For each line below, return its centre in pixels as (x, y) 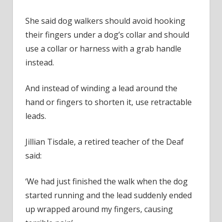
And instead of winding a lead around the (101, 88)
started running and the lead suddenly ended (109, 195)
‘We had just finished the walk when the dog (107, 182)
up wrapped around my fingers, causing (99, 209)
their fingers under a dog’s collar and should (107, 35)
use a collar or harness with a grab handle (103, 49)
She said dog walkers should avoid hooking (105, 21)
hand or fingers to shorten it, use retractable (109, 102)
